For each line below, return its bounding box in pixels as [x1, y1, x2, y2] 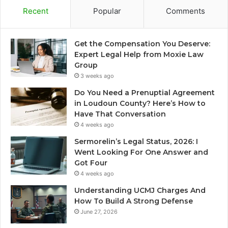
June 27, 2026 [80, 208, 118, 216]
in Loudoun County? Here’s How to [74, 99, 206, 108]
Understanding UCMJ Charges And [74, 186, 206, 195]
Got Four [74, 158, 107, 168]
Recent [22, 6, 48, 16]
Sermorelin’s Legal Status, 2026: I [74, 137, 198, 147]
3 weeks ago [80, 72, 114, 80]
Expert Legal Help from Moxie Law [74, 50, 204, 60]
